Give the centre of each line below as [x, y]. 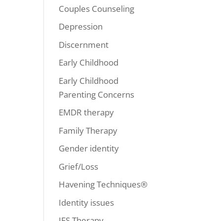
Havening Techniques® [103, 184]
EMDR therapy [87, 112]
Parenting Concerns [97, 94]
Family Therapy [88, 130]
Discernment [84, 44]
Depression [81, 26]
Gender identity [89, 148]
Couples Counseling [97, 8]
